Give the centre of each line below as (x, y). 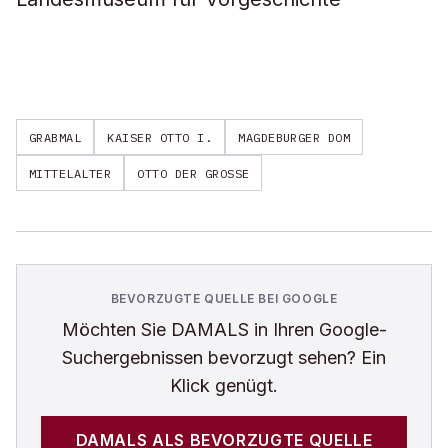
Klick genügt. (224, 385)
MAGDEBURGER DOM (294, 137)
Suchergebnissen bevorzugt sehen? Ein (224, 357)
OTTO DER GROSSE (190, 173)
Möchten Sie (116, 329)
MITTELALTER (70, 173)
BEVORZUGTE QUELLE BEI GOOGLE (224, 298)
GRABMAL (55, 137)
